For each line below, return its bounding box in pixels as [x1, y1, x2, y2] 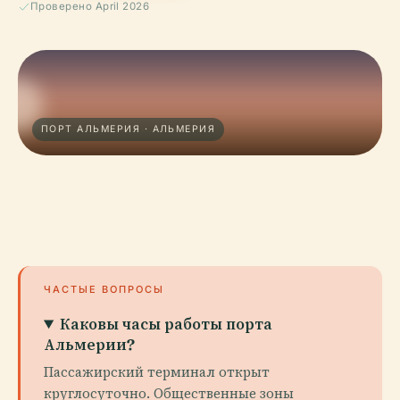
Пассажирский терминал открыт [44, 362, 270, 381]
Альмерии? [44, 335, 135, 354]
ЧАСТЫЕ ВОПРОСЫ [44, 283, 164, 296]
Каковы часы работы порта [60, 314, 273, 333]
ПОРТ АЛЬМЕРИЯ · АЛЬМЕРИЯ [41, 123, 216, 135]
